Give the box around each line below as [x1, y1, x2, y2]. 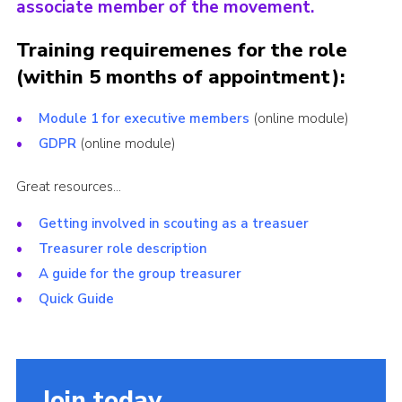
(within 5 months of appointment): [15, 64, 345, 92]
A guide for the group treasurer [38, 265, 245, 284]
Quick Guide [38, 290, 114, 309]
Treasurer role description [38, 240, 207, 258]
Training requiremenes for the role [15, 37, 347, 65]
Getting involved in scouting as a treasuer [38, 214, 312, 233]
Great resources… [15, 178, 121, 197]
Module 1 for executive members [38, 109, 249, 128]
